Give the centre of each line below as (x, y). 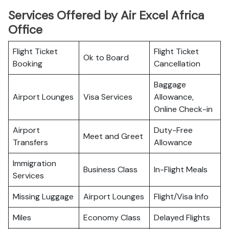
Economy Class (112, 217)
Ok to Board (106, 58)
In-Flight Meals (181, 169)
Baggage (170, 85)
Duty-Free (173, 130)
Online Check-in (183, 109)
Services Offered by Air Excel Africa (106, 15)
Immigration (35, 163)
